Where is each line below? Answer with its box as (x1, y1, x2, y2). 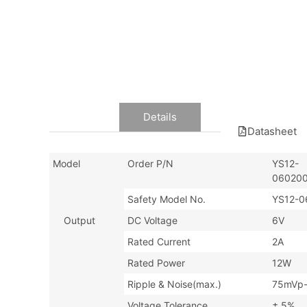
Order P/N (127, 158, 173, 170)
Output (53, 214, 95, 227)
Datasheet (247, 125, 297, 138)
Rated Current (127, 236, 191, 248)
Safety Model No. (127, 193, 206, 206)
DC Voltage (127, 214, 177, 227)
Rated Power (127, 257, 185, 269)
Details (143, 110, 177, 124)
